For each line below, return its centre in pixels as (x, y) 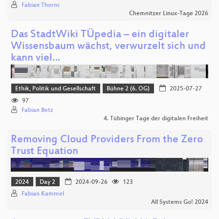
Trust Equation (44, 152)
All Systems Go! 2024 (180, 203)
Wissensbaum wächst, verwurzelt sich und (108, 47)
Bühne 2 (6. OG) (128, 89)
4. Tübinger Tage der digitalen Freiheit (156, 119)
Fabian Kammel (43, 194)
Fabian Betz (37, 110)
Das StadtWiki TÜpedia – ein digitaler (100, 35)
